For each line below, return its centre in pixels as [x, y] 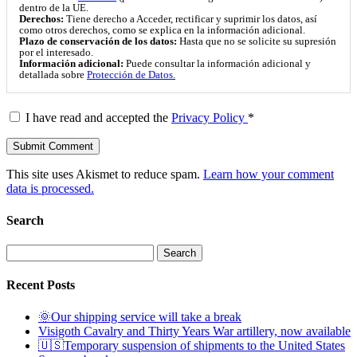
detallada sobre [53, 75]
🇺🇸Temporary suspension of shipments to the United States [192, 345]
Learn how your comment [269, 175]
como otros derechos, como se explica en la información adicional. [162, 31]
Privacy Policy [210, 118]
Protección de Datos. [131, 75]
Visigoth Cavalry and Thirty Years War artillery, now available [194, 331]
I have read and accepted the [98, 118]
